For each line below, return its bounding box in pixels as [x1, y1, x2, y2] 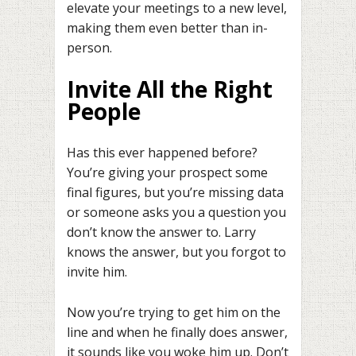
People [67, 96, 141, 127]
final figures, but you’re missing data [67, 183, 284, 201]
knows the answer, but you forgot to [67, 242, 286, 261]
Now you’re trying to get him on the [67, 303, 281, 321]
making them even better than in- [67, 18, 268, 37]
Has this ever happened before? [67, 143, 257, 161]
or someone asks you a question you [67, 203, 286, 221]
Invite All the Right [67, 74, 273, 105]
